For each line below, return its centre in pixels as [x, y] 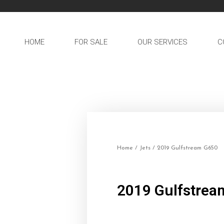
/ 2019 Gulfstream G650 [184, 148]
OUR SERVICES [163, 42]
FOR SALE [91, 42]
